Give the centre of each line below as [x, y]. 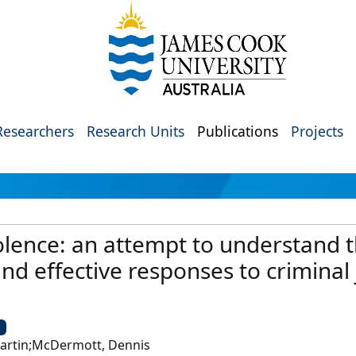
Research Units [135, 131]
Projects [317, 131]
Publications [238, 131]
